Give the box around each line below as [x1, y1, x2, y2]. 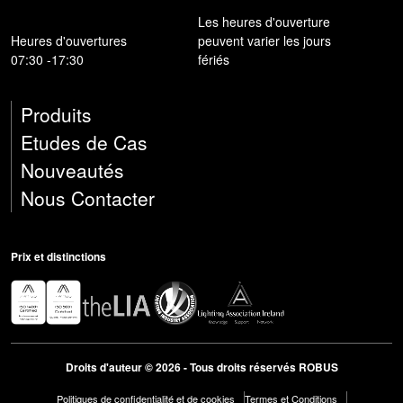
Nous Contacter [21, 184, 155, 211]
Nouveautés [21, 156, 124, 184]
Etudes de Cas [21, 128, 148, 156]
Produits [21, 100, 92, 128]
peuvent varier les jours [198, 31, 332, 49]
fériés [198, 49, 230, 68]
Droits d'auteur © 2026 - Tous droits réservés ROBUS [65, 358, 338, 375]
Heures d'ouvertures [11, 31, 127, 49]
